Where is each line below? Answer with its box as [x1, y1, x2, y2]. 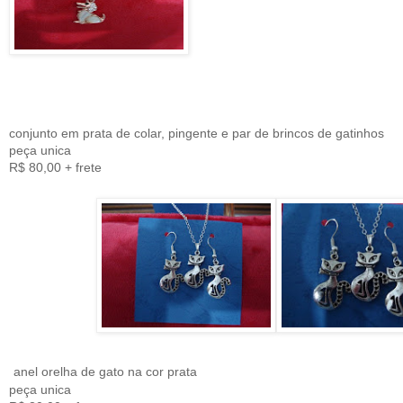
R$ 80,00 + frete [9, 160, 102, 175]
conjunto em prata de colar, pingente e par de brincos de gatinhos [9, 126, 384, 141]
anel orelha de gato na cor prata [13, 364, 197, 380]
